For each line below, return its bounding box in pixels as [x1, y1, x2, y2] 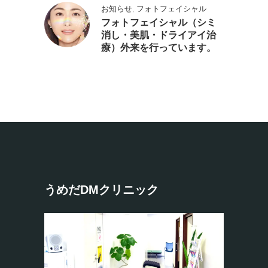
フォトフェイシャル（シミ [101, 17, 216, 28]
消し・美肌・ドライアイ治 [101, 30, 216, 40]
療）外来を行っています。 [101, 42, 216, 53]
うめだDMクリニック [44, 183, 159, 196]
